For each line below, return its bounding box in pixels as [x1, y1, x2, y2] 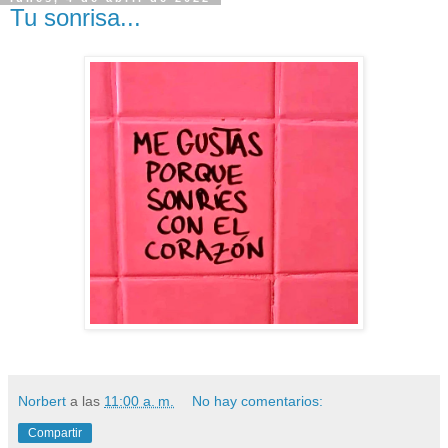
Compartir [28, 425, 82, 440]
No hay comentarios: [192, 392, 324, 409]
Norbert [18, 392, 66, 409]
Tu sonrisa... [10, 4, 141, 32]
